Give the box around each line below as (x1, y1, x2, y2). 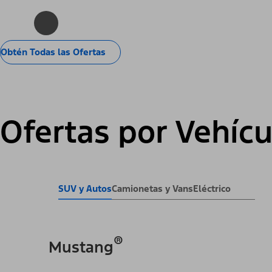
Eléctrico (193, 182, 231, 194)
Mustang (49, 237, 114, 257)
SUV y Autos (58, 182, 112, 194)
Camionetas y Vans (112, 182, 193, 194)
